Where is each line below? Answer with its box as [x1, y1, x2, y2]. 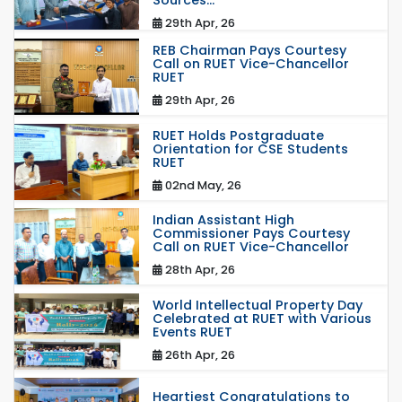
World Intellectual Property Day [152, 295, 363, 314]
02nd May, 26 [162, 177, 241, 193]
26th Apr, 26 [162, 346, 235, 363]
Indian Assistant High [152, 211, 294, 230]
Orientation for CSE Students [152, 139, 348, 158]
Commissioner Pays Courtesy [152, 224, 350, 243]
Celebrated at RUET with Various [152, 309, 371, 328]
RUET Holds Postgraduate [152, 126, 324, 144]
